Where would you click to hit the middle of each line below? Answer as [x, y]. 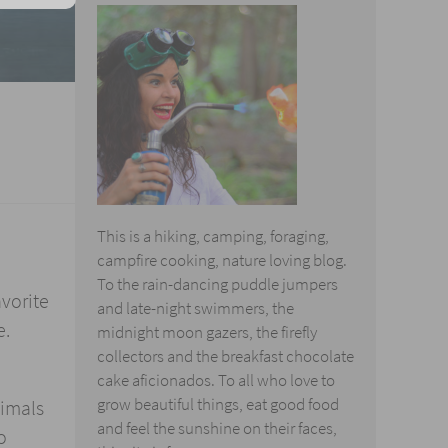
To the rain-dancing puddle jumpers [217, 285]
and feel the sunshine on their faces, [217, 429]
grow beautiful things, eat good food [218, 405]
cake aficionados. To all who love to [216, 381]
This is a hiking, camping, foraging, [213, 237]
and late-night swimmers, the [195, 309]
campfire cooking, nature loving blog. [222, 261]
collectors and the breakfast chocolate [225, 357]
